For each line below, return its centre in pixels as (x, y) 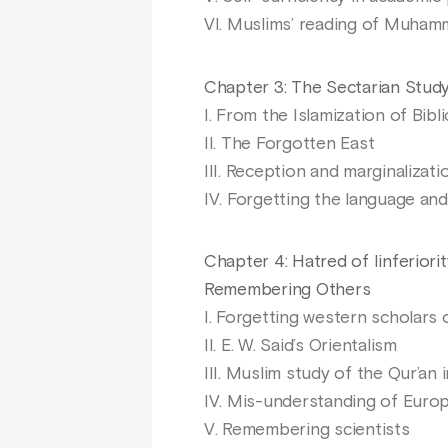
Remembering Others (287, 290)
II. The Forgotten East (289, 143)
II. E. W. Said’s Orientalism (300, 346)
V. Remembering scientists (307, 430)
